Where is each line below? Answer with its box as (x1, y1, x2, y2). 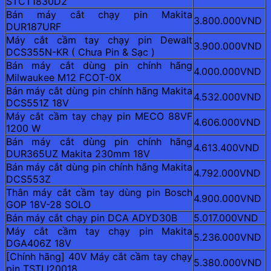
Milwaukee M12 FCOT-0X (6, 71, 121, 84)
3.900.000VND (194, 40, 262, 53)
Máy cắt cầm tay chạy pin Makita (6, 225, 192, 238)
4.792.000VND (194, 167, 261, 180)
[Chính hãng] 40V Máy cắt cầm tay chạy (6, 250, 192, 263)
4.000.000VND (194, 65, 261, 78)
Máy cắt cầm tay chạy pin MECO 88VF (6, 110, 192, 123)
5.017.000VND (194, 212, 258, 224)
